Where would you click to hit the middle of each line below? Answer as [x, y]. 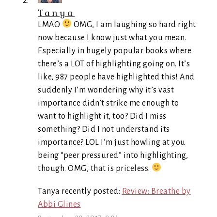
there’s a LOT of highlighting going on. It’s [114, 64]
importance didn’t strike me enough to [108, 103]
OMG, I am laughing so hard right [134, 24]
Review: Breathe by [156, 191]
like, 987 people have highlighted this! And [116, 77]
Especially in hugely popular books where [115, 51]
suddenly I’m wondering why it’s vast [106, 90]
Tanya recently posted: [80, 191]
